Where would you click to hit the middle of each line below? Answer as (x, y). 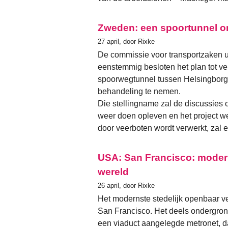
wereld (113, 172)
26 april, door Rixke (126, 186)
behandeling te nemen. (139, 92)
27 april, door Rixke (126, 42)
